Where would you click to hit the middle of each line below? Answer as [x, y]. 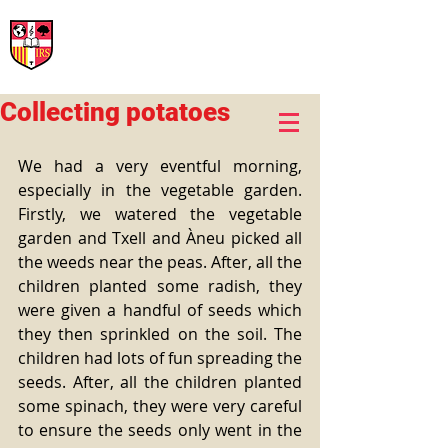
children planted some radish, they [160, 286]
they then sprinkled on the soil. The [160, 334]
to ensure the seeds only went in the [160, 430]
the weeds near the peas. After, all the [160, 262]
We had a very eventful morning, [160, 166]
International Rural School [157, 23]
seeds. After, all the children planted [160, 382]
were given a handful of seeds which [160, 310]
